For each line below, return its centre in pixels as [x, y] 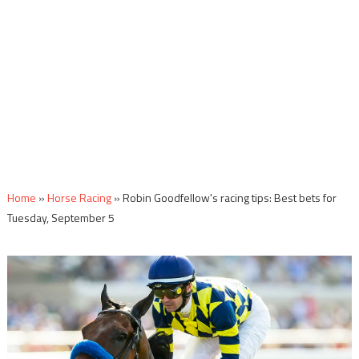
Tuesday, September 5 [61, 218]
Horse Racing [79, 198]
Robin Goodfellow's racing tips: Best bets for [229, 198]
